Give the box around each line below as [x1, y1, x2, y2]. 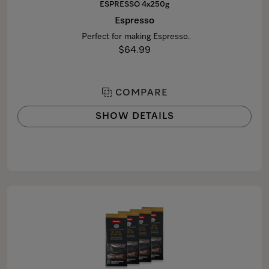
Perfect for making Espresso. [79, 32, 190, 41]
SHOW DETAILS [95, 112, 174, 121]
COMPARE [112, 88, 168, 98]
